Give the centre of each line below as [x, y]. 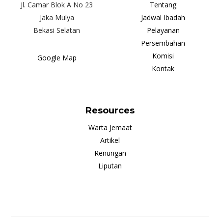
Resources [110, 111]
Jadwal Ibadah [163, 18]
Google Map [57, 58]
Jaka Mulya [57, 18]
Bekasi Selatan [57, 30]
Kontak [163, 69]
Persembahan [163, 43]
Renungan [110, 153]
